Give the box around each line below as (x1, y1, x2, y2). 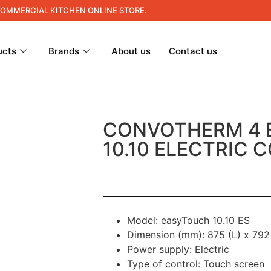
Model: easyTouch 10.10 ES (127, 214, 250, 227)
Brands (48, 45, 79, 57)
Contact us (169, 45, 217, 57)
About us (111, 45, 151, 57)
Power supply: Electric (127, 243, 229, 256)
